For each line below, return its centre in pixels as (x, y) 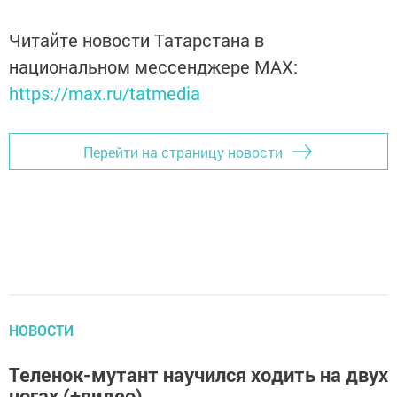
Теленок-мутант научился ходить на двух (198, 375)
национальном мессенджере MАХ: (153, 67)
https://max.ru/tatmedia (105, 93)
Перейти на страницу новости (183, 152)
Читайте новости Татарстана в (136, 40)
